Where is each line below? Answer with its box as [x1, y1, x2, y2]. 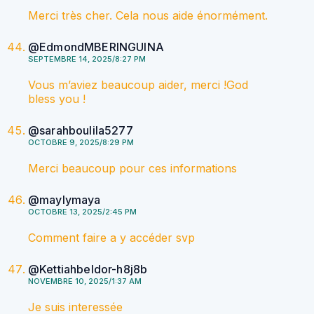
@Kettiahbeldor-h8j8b [28, 262, 148, 277]
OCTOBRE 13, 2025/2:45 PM [28, 207, 137, 217]
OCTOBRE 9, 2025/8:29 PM [28, 137, 134, 148]
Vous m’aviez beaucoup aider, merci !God [28, 78, 248, 93]
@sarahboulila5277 [28, 123, 133, 138]
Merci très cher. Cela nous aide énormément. [28, 8, 268, 23]
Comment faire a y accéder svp [28, 231, 195, 245]
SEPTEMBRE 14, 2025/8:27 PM [28, 54, 146, 64]
